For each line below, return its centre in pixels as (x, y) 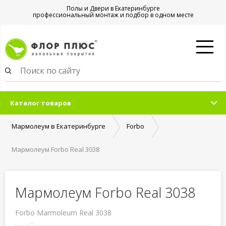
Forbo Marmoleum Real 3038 (63, 213)
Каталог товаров (41, 103)
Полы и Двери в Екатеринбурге (113, 8)
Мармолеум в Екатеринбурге (59, 126)
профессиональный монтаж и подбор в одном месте (113, 15)
